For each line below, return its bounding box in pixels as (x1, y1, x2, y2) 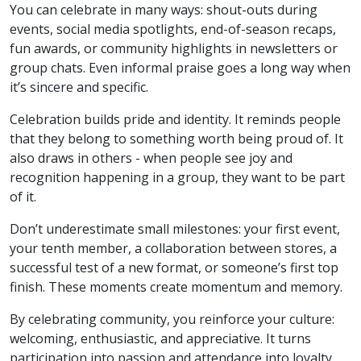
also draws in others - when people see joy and (10, 148, 293, 167)
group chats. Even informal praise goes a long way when (10, 58, 351, 77)
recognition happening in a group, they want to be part (10, 168, 345, 186)
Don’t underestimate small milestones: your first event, (10, 219, 340, 238)
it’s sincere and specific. (10, 77, 148, 96)
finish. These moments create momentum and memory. (10, 277, 342, 296)
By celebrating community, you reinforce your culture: (10, 309, 334, 328)
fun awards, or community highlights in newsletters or (10, 39, 338, 57)
